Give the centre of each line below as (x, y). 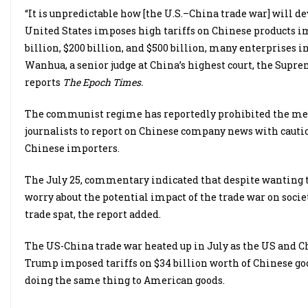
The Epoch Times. (103, 82)
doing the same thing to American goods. (125, 280)
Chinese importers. (72, 148)
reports (44, 82)
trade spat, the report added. (93, 214)
